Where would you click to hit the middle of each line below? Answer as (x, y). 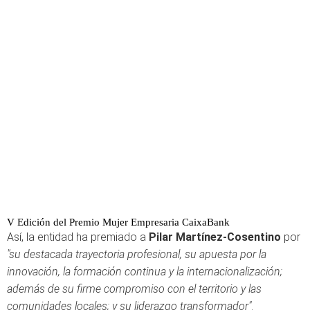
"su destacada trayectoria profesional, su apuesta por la (137, 254)
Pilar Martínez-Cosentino (215, 237)
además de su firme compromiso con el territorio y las (134, 289)
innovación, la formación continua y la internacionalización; (145, 272)
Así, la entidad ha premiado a (78, 237)
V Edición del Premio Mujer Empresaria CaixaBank (118, 222)
